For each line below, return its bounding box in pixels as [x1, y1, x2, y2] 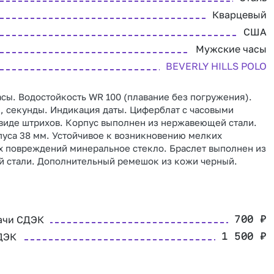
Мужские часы [196, 43, 267, 55]
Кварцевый [212, 9, 267, 21]
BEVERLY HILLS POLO [166, 60, 267, 72]
